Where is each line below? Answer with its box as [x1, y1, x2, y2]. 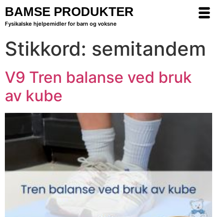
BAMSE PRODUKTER [5, 4, 134, 19]
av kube [5, 86, 62, 105]
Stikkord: [5, 37, 92, 61]
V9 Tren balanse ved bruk [5, 68, 192, 87]
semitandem [92, 37, 206, 61]
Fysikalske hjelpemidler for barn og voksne [5, 20, 117, 27]
